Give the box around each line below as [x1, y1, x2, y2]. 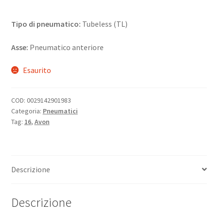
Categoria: [11, 107, 43, 116]
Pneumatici [42, 107, 78, 116]
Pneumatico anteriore [28, 42, 104, 52]
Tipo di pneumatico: [11, 19, 81, 29]
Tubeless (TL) [80, 19, 127, 29]
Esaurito [23, 65, 52, 75]
